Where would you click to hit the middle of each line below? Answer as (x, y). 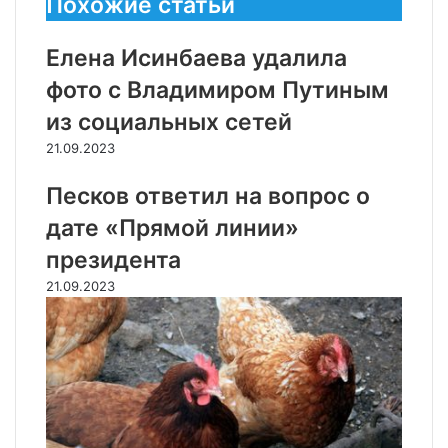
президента (113, 260)
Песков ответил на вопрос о (208, 196)
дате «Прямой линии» (172, 228)
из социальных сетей (169, 122)
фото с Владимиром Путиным (217, 90)
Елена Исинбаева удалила (196, 58)
